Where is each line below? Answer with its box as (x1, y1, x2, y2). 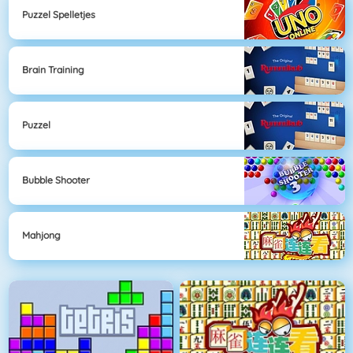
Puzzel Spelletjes (22, 9, 95, 21)
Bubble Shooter (22, 174, 90, 187)
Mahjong (22, 229, 61, 242)
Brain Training (22, 64, 84, 76)
